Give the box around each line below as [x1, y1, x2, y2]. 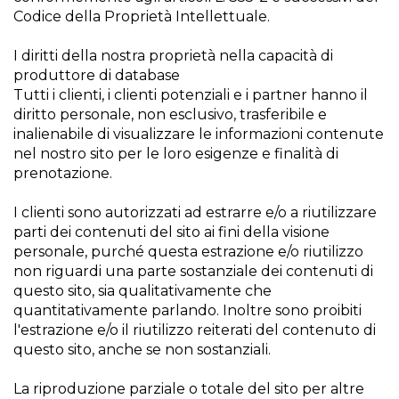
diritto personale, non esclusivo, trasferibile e [13, 106, 327, 123]
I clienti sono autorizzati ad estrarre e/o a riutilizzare [13, 204, 377, 221]
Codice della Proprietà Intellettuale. [13, 8, 270, 25]
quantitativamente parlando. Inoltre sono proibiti [13, 302, 362, 319]
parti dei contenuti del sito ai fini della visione [13, 224, 330, 240]
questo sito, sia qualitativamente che [13, 282, 272, 299]
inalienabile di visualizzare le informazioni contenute [13, 126, 384, 142]
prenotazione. [13, 165, 112, 182]
